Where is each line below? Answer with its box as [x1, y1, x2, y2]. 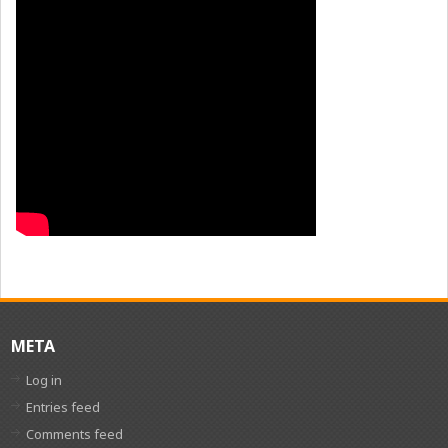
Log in [26, 371, 63, 390]
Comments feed [26, 425, 124, 444]
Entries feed [26, 398, 101, 417]
